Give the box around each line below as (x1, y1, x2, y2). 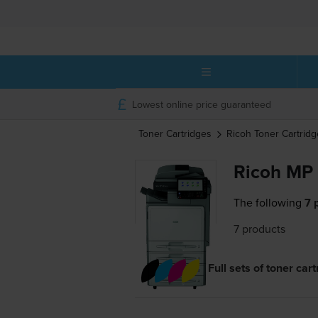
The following (234, 194, 302, 211)
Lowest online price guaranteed (131, 97, 271, 111)
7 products (234, 221, 286, 237)
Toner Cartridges (138, 126, 214, 141)
